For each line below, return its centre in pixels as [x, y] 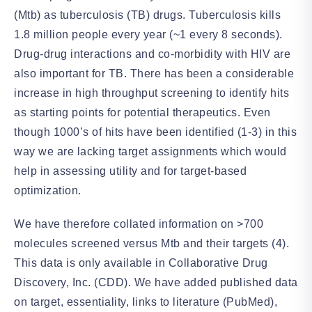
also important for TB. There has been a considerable [154, 73]
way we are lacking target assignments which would [150, 151]
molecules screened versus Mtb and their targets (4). [151, 243]
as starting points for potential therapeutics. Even [142, 112]
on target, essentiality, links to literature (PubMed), [146, 302]
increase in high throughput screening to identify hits [151, 93]
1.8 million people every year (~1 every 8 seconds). [148, 34]
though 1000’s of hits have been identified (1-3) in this [155, 132]
